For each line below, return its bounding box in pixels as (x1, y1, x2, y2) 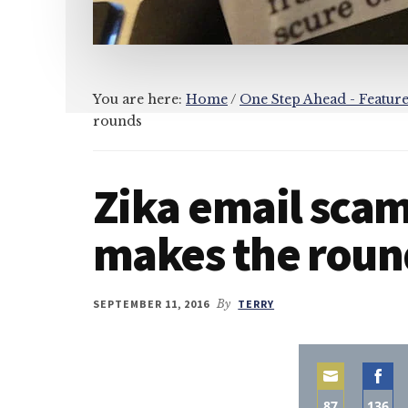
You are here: (93, 91, 186, 107)
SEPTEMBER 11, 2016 (93, 297, 210, 311)
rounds (93, 113, 142, 129)
